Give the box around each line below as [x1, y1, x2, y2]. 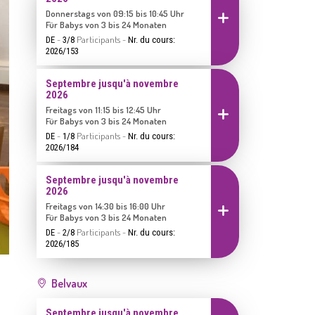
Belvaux [51, 276, 87, 290]
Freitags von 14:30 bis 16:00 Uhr [46, 200, 165, 212]
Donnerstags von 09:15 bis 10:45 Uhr [46, 8, 184, 19]
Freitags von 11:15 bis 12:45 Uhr [46, 104, 161, 115]
